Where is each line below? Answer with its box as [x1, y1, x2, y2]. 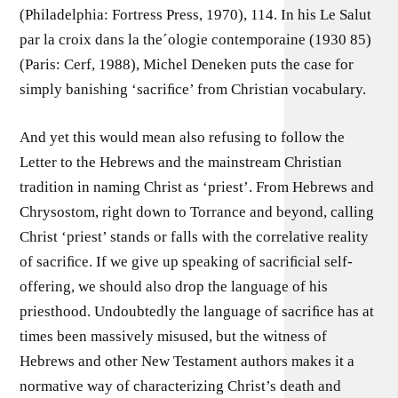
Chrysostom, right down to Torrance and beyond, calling [20, 203, 375, 220]
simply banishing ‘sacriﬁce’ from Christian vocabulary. [20, 81, 367, 98]
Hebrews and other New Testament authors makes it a [20, 352, 355, 370]
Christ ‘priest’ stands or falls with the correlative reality [20, 227, 370, 245]
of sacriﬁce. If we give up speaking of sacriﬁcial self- [20, 252, 354, 270]
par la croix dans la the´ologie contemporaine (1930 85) [20, 31, 372, 48]
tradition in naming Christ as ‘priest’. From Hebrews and [20, 178, 375, 195]
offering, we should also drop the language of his [20, 277, 329, 295]
